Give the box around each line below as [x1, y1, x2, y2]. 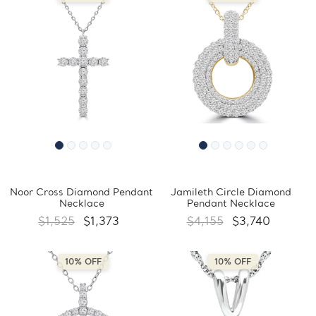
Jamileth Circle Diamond [171, 187, 291, 200]
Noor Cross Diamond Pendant [10, 187, 153, 200]
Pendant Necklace [187, 198, 275, 211]
